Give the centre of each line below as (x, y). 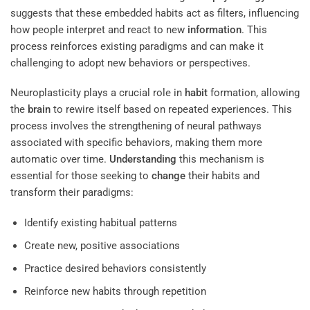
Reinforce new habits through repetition (115, 291)
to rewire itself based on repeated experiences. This (171, 110)
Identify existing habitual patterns (100, 222)
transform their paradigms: (72, 193)
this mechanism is (220, 159)
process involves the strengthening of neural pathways (136, 126)
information (215, 29)
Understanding (143, 159)
